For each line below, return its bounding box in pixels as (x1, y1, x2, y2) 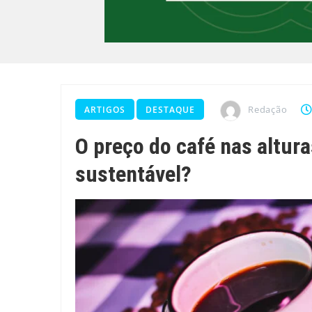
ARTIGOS (84, 104, 125, 116)
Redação (248, 103, 288, 116)
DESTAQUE (146, 104, 195, 116)
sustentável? (75, 161, 192, 187)
